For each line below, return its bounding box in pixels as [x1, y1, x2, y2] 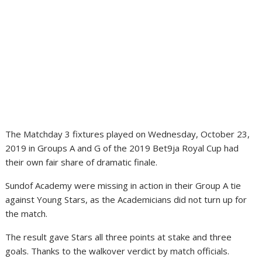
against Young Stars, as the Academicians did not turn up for [5, 194, 247, 206]
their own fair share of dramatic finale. [5, 156, 158, 168]
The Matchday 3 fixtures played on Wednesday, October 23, [5, 128, 250, 140]
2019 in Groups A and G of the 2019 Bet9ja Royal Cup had [5, 142, 239, 154]
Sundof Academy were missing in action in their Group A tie [5, 180, 242, 192]
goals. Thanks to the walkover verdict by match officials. [5, 245, 230, 257]
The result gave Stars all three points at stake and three [5, 231, 232, 243]
